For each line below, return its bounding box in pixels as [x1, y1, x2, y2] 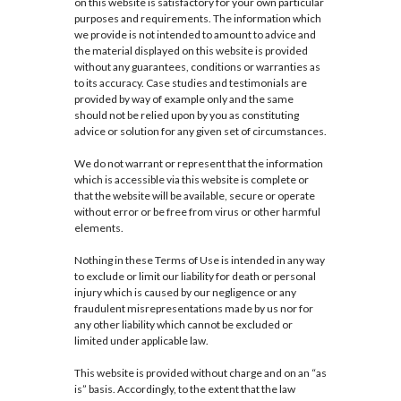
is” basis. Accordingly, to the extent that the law [73, 382, 295, 397]
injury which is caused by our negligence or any [73, 286, 296, 300]
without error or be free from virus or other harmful [73, 205, 320, 219]
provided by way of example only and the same [73, 92, 294, 107]
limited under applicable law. [73, 334, 209, 348]
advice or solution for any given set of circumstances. [73, 124, 327, 139]
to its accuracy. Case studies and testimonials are [73, 76, 307, 90]
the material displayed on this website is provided [73, 44, 308, 58]
